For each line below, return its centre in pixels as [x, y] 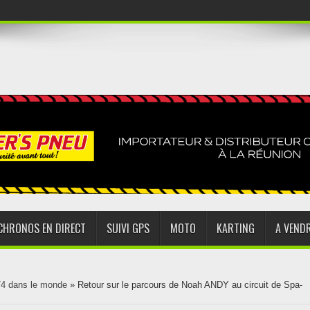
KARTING [236, 229]
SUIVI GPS [128, 229]
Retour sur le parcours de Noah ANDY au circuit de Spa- [190, 285]
